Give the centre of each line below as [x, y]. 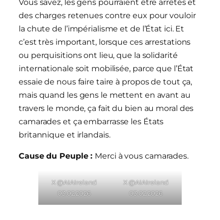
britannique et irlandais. [65, 135]
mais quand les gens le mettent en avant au [105, 95]
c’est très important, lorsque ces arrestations [105, 42]
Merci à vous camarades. [142, 156]
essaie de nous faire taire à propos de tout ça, [106, 82]
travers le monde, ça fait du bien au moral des [106, 109]
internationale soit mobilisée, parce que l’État [106, 69]
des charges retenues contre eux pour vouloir [107, 16]
